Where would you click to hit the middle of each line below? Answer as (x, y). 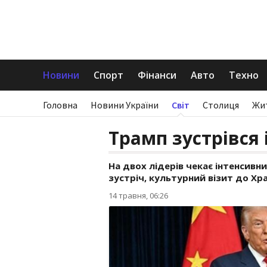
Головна (60, 105)
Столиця (221, 105)
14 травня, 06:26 (138, 195)
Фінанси (157, 75)
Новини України (125, 105)
